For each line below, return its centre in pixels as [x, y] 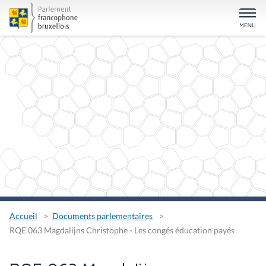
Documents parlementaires [103, 216]
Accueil [23, 216]
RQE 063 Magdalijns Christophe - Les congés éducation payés [122, 230]
